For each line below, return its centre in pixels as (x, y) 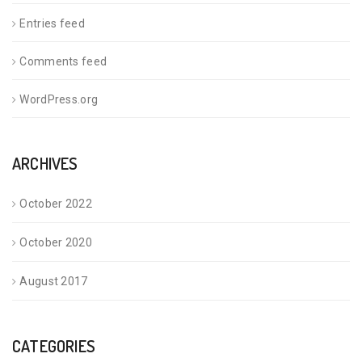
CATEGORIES (54, 345)
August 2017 (54, 281)
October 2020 (56, 242)
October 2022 (56, 203)
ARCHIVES (45, 163)
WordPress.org (59, 99)
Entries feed (52, 23)
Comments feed (63, 61)
